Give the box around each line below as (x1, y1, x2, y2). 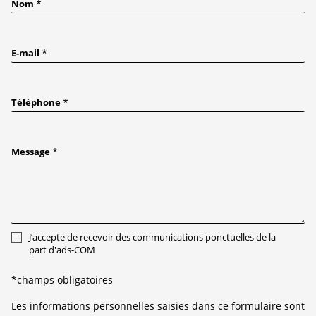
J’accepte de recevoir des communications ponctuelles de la (29, 230, 276, 243)
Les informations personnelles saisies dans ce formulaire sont (11, 298, 305, 312)
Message (11, 145, 50, 158)
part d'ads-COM (29, 243, 95, 256)
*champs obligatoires (11, 272, 113, 286)
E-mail (11, 46, 39, 59)
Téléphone (11, 95, 61, 109)
